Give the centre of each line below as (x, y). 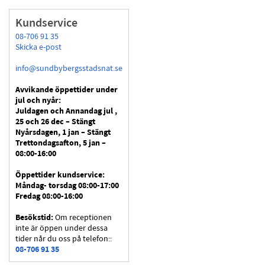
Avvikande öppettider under (67, 90)
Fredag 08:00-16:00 (49, 197)
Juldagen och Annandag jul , (66, 112)
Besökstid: (34, 218)
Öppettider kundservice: (60, 175)
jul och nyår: (38, 101)
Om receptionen (83, 218)
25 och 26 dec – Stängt (55, 122)
